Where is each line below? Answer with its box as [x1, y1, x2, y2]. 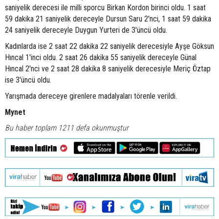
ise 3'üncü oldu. [5, 75, 51, 85]
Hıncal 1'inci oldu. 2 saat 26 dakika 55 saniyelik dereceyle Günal [5, 53, 197, 63]
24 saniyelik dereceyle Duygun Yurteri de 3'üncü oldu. [5, 25, 167, 35]
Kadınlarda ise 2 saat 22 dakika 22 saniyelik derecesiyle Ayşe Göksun [5, 42, 214, 51]
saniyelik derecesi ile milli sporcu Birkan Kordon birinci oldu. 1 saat [5, 3, 206, 13]
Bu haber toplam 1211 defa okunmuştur [5, 123, 129, 133]
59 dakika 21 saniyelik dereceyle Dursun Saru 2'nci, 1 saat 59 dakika [5, 14, 211, 24]
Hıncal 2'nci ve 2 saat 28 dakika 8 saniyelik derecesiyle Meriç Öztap [5, 64, 211, 74]
